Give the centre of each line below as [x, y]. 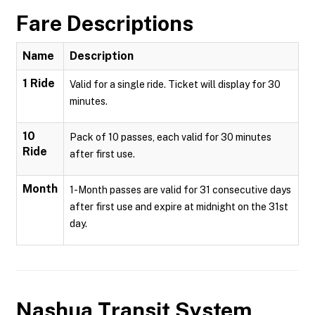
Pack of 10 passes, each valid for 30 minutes [171, 137]
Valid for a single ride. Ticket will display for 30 [175, 84]
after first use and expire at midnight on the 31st [179, 207]
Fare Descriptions [105, 23]
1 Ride [39, 83]
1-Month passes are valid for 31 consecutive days [180, 190]
